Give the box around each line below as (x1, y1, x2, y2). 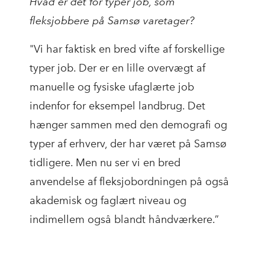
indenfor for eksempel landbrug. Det (30, 99, 205, 113)
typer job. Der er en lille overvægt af (30, 62, 205, 75)
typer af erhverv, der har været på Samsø (30, 137, 227, 151)
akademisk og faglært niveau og (30, 194, 186, 208)
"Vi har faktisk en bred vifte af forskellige (30, 43, 225, 56)
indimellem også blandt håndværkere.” (30, 213, 219, 227)
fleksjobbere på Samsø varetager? (30, 14, 195, 27)
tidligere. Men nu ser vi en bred (30, 156, 180, 170)
